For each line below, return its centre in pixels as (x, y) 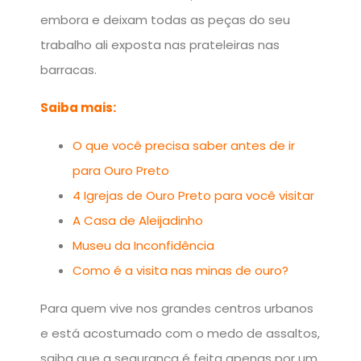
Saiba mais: (78, 107)
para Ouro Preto (121, 170)
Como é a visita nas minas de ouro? (180, 270)
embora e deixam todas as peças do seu (165, 19)
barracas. (68, 69)
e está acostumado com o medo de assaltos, (180, 333)
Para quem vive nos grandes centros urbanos (177, 308)
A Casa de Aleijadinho (138, 220)
